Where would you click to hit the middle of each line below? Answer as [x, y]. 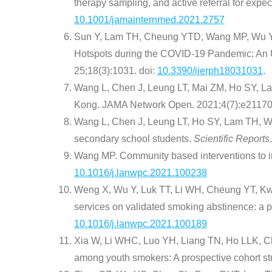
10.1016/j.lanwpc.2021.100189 [141, 224]
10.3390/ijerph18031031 [210, 71]
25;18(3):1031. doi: [116, 71]
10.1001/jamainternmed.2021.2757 [149, 20]
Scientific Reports [230, 139]
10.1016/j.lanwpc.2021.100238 [141, 173]
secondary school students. [133, 139]
